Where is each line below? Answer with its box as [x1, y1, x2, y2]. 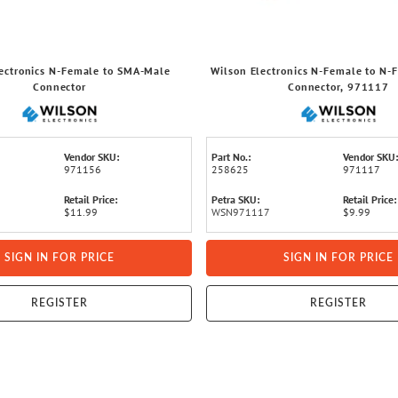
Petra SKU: [211, 193, 259, 206]
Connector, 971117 [287, 80, 390, 93]
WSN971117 [211, 205, 270, 219]
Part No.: [211, 150, 251, 163]
